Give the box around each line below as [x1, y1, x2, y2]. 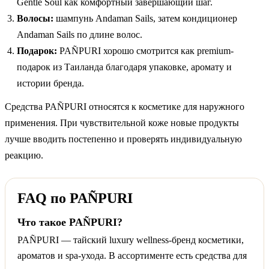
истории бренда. [17, 77, 84, 88]
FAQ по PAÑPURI [17, 190, 133, 206]
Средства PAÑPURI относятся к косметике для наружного [5, 101, 244, 112]
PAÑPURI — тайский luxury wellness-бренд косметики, [17, 234, 244, 245]
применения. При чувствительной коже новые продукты [5, 117, 239, 128]
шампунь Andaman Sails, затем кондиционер [53, 13, 237, 23]
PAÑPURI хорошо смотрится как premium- [57, 45, 234, 56]
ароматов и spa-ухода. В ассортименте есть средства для [17, 250, 247, 261]
